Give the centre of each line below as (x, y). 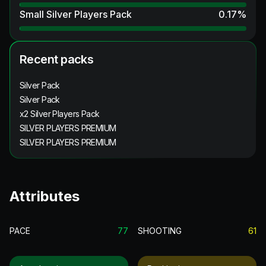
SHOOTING (160, 230)
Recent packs (57, 59)
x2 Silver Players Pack (60, 113)
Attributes (45, 196)
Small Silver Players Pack (76, 14)
